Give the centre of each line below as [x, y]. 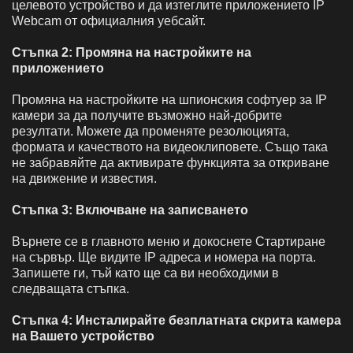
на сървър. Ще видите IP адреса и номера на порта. [164, 257]
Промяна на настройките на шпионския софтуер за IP [169, 99]
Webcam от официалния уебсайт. [110, 20]
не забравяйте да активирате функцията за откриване [171, 162]
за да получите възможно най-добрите [170, 115]
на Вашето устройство [83, 336]
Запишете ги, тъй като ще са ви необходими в [145, 273]
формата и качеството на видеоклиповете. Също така [170, 147]
